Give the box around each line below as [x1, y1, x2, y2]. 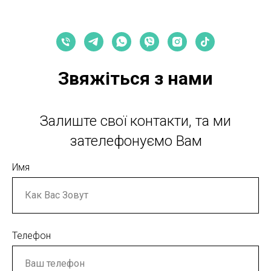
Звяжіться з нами [58, 67, 213, 89]
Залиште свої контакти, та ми [40, 112, 231, 129]
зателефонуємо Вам [69, 132, 202, 149]
